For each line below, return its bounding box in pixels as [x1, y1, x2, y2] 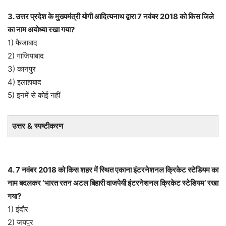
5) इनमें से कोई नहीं [8, 90, 60, 100]
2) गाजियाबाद [8, 50, 44, 61]
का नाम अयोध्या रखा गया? [8, 24, 75, 34]
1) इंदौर [8, 204, 28, 214]
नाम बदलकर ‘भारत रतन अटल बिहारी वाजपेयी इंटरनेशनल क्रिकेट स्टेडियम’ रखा [8, 178, 218, 188]
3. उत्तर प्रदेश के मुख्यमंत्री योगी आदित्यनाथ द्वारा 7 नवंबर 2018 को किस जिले [8, 11, 214, 21]
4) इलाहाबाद [8, 77, 41, 87]
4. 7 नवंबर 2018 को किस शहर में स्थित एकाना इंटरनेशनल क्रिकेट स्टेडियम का [8, 164, 218, 175]
